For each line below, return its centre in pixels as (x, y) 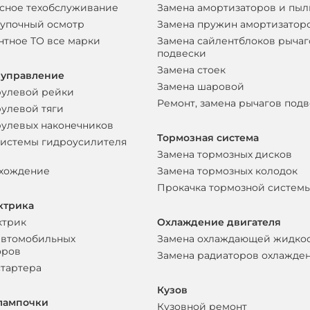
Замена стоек (192, 70)
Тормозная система (208, 138)
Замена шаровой (201, 86)
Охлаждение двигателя (219, 222)
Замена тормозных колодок (228, 171)
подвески (182, 53)
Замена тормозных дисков (225, 154)
